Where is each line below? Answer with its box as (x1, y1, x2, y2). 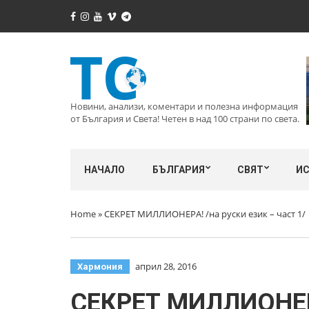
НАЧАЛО (84, 164, 125, 175)
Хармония (77, 261, 123, 272)
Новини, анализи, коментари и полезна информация (70, 100, 298, 112)
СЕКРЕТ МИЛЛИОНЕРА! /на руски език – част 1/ (104, 208, 306, 220)
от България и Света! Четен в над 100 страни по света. (70, 112, 299, 125)
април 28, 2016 (135, 260, 197, 272)
